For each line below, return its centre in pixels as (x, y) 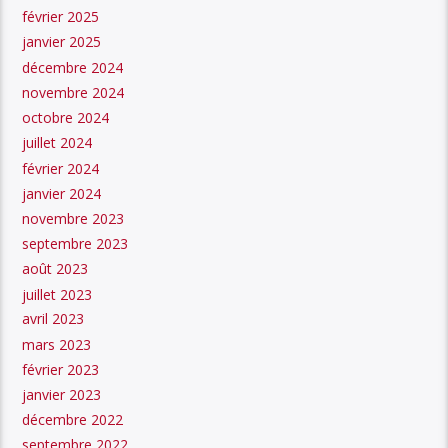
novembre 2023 (73, 218)
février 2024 (61, 168)
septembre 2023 (75, 243)
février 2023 (61, 369)
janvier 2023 (62, 395)
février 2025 (61, 17)
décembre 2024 (73, 67)
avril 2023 (53, 319)
